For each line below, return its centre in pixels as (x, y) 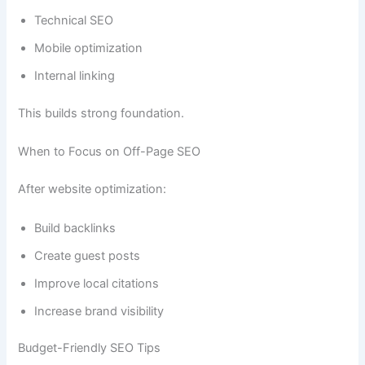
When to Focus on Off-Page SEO (110, 152)
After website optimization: (92, 189)
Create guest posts (88, 255)
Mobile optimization (89, 48)
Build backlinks (75, 228)
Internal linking (75, 76)
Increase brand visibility (99, 311)
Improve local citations (97, 283)
